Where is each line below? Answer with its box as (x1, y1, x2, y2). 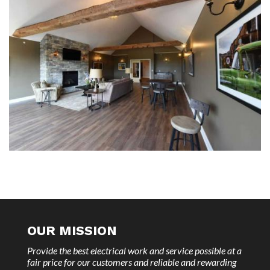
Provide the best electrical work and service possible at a (27, 244, 242, 256)
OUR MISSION (27, 222, 117, 238)
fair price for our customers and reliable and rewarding (27, 256, 236, 268)
